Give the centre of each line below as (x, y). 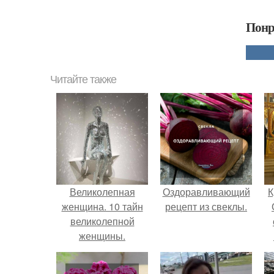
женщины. (102, 236)
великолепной (102, 221)
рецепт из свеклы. (206, 206)
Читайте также (83, 80)
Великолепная (102, 192)
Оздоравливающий (206, 192)
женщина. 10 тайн (102, 206)
